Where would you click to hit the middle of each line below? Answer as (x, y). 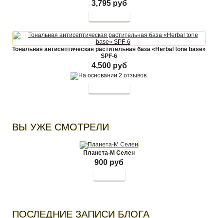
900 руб (109, 162)
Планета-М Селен (109, 153)
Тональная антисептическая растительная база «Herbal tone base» (109, 49)
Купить (109, 175)
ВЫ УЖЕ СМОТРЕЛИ (61, 127)
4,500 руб (109, 65)
